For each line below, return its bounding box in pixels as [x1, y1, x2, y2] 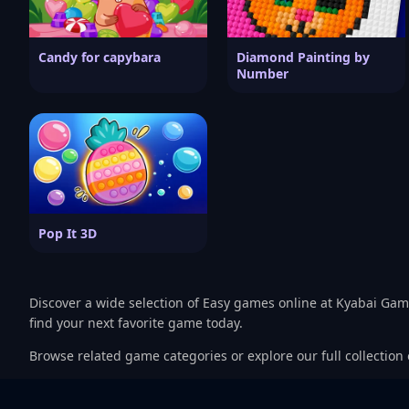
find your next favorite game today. [29, 314, 243, 332]
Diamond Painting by [236, 48, 370, 67]
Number [236, 65, 288, 83]
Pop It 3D [38, 225, 97, 243]
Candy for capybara [38, 48, 161, 67]
